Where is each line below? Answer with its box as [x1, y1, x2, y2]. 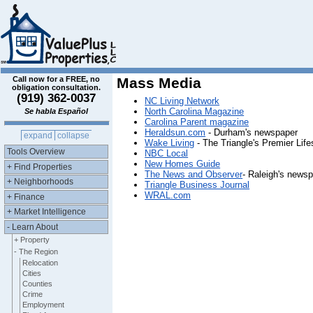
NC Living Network [145, 96, 220, 106]
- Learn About [7, 221, 59, 232]
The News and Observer [145, 169, 243, 180]
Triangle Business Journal [145, 180, 250, 190]
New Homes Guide [145, 159, 221, 169]
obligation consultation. [12, 83, 101, 92]
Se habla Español [24, 107, 89, 115]
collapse [57, 131, 90, 141]
